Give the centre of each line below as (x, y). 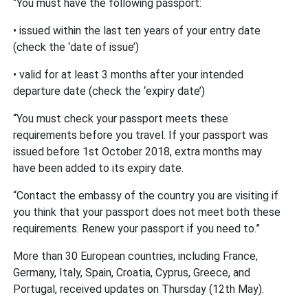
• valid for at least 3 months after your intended (129, 74)
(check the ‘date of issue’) (76, 47)
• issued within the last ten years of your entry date (137, 30)
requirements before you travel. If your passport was (141, 135)
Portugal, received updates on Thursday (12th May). (139, 289)
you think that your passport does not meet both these (147, 212)
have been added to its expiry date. (99, 168)
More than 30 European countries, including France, (136, 256)
